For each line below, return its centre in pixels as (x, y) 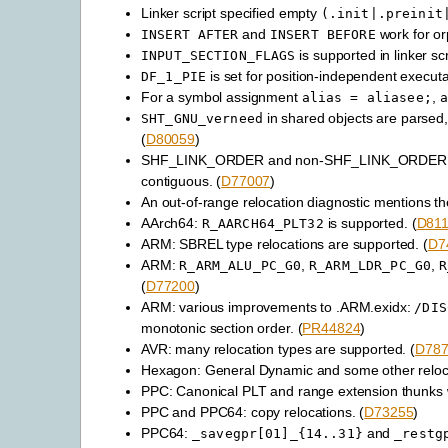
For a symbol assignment (221, 97)
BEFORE (351, 35)
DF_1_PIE (174, 77)
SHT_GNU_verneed (202, 119)
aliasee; (399, 98)
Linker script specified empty (231, 13)
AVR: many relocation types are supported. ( (278, 349)
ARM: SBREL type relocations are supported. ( (284, 244)
